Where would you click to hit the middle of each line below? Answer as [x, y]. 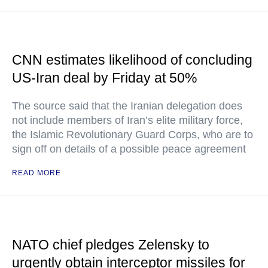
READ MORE [36, 173]
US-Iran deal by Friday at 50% [104, 77]
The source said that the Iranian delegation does [127, 106]
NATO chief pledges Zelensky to [111, 244]
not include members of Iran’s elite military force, [127, 120]
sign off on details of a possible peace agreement [129, 149]
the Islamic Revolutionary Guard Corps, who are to [133, 134]
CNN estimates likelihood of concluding [132, 60]
